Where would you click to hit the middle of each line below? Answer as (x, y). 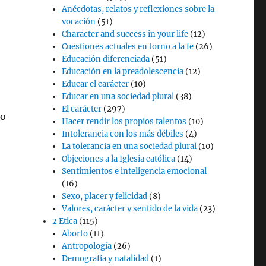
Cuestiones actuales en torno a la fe (128, 47)
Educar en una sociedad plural (118, 96)
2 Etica (65, 221)
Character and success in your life (125, 34)
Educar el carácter (96, 84)
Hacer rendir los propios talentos (124, 121)
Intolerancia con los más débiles (123, 134)
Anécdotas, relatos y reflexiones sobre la (138, 9)
